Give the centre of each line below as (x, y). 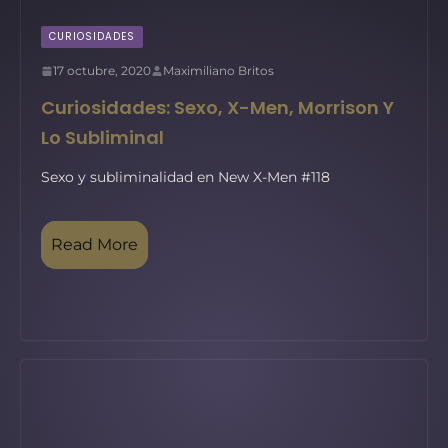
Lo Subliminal (102, 137)
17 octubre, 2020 (102, 70)
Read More (94, 244)
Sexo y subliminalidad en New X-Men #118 (185, 177)
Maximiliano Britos (218, 70)
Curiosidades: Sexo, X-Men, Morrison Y (217, 107)
